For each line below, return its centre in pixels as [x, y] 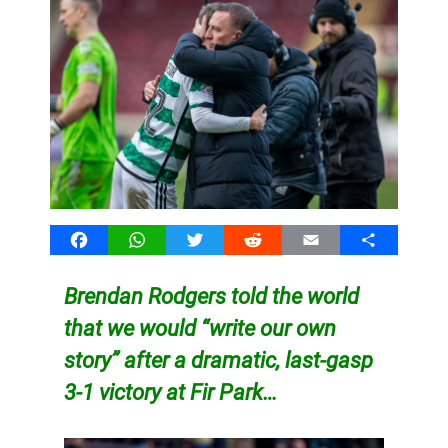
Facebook [113, 239]
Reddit [275, 239]
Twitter [219, 239]
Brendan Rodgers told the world [211, 295]
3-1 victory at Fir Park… [170, 391]
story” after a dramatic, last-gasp [218, 359]
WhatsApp [173, 239]
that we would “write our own [199, 327]
